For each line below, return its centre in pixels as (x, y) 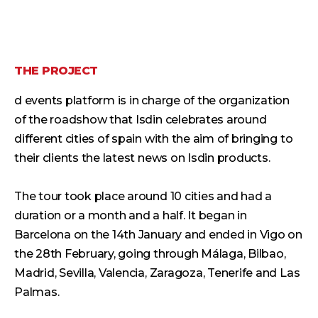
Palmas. (37, 292)
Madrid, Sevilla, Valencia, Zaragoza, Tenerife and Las (157, 273)
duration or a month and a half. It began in (131, 215)
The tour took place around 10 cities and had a (143, 196)
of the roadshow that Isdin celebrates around (141, 119)
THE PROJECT (56, 70)
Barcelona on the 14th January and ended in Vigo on (159, 234)
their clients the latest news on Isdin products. (142, 158)
